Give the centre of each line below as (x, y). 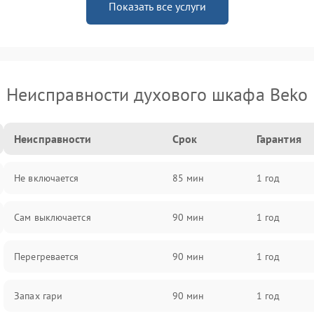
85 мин (188, 178)
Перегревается (47, 257)
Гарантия (279, 139)
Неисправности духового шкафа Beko (157, 94)
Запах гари (39, 296)
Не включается (47, 178)
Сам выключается (53, 217)
